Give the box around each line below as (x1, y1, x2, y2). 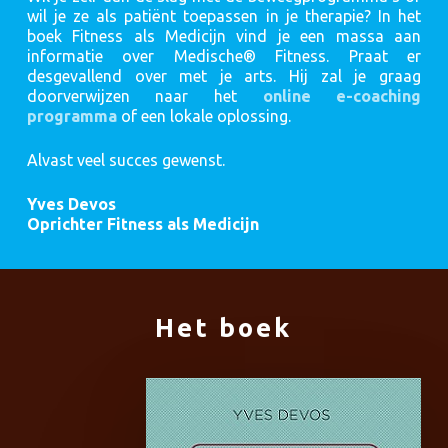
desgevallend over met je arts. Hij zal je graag (26, 67, 422, 85)
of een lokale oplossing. (116, 107, 291, 125)
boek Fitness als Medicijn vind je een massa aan (26, 27, 422, 45)
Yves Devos (26, 195, 116, 213)
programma (26, 107, 117, 125)
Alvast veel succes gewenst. (26, 151, 225, 169)
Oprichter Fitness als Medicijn (26, 215, 259, 233)
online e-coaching (262, 87, 422, 105)
